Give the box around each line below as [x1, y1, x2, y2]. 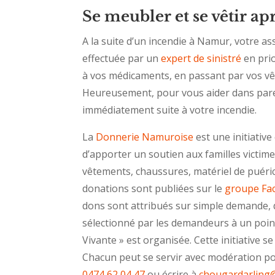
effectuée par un [82, 52, 161, 66]
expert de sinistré [161, 52, 242, 66]
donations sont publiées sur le [82, 182, 225, 196]
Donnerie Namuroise [96, 130, 194, 144]
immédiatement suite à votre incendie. [82, 103, 257, 117]
